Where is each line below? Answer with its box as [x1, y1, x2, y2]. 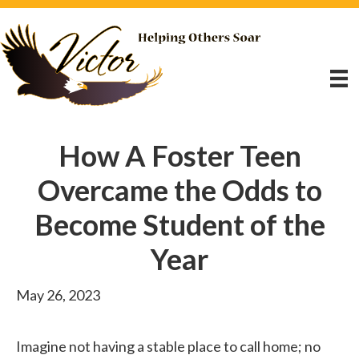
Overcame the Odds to [37, 171, 322, 208]
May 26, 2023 [16, 285, 100, 304]
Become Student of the [34, 206, 325, 242]
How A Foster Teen [58, 137, 301, 173]
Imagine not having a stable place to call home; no [16, 337, 321, 355]
